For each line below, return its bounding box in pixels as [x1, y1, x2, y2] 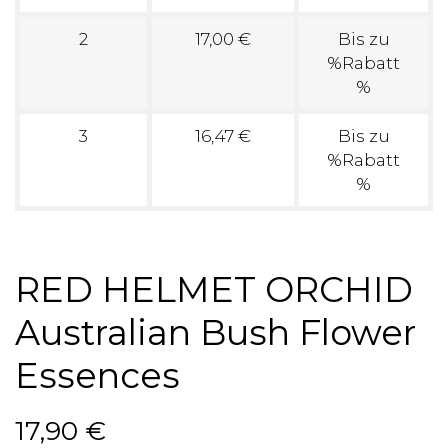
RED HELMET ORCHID [15, 267, 413, 311]
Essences [15, 353, 180, 397]
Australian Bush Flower [15, 310, 416, 354]
